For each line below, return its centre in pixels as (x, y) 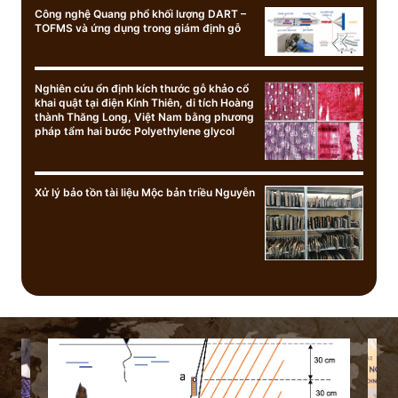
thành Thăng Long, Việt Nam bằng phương (144, 116)
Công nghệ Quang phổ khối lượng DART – (140, 13)
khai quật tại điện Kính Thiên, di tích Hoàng (144, 102)
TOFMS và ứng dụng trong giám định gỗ (138, 28)
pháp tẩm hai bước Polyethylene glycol (135, 131)
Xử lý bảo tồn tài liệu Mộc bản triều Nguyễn (145, 193)
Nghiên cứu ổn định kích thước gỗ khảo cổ (142, 88)
